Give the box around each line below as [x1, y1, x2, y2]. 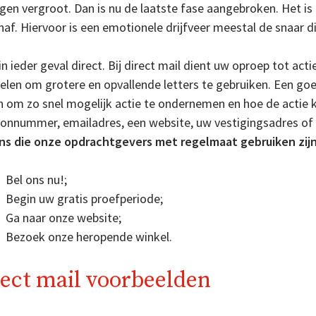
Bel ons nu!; [6, 171, 67, 188]
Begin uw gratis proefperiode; [6, 190, 163, 207]
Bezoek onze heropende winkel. [6, 229, 172, 245]
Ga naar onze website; [6, 209, 121, 226]
